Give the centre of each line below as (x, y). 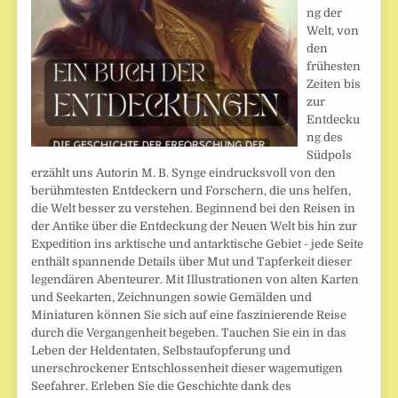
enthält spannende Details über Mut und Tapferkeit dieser (192, 261)
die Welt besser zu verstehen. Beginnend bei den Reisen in (194, 208)
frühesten (334, 66)
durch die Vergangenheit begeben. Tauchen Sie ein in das (189, 332)
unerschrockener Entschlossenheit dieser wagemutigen (187, 368)
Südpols (330, 155)
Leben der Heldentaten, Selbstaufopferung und (161, 350)
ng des (325, 137)
